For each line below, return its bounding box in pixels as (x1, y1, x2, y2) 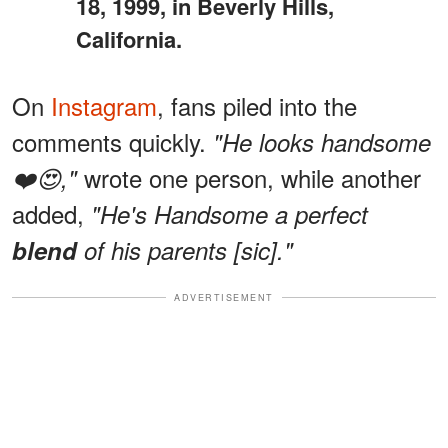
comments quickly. (12, 123, 213, 159)
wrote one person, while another (77, 159, 421, 195)
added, (12, 195, 91, 231)
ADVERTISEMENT (174, 290, 274, 304)
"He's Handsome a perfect (91, 196, 368, 231)
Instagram (51, 87, 157, 123)
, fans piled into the (157, 87, 357, 123)
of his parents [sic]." (77, 232, 293, 267)
